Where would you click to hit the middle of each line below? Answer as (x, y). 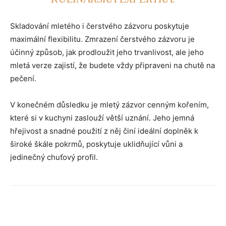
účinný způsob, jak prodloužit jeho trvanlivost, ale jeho (107, 52)
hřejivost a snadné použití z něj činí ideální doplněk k (104, 131)
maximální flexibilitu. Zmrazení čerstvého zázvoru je (102, 39)
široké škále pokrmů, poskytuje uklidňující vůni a (96, 144)
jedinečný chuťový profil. (54, 157)
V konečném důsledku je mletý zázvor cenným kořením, (109, 104)
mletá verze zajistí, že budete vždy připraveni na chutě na (112, 65)
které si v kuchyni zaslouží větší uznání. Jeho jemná (102, 118)
